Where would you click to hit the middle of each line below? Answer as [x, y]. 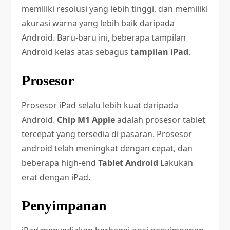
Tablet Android [128, 163]
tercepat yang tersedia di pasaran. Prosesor [107, 134]
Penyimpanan [64, 206]
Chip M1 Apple [86, 120]
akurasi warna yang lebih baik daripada [98, 23]
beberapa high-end [60, 163]
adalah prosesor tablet [160, 120]
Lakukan [176, 163]
